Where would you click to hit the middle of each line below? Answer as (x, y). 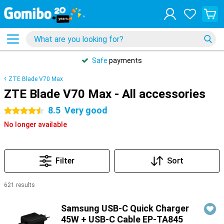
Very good (86, 110)
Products (20, 197)
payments (125, 60)
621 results (19, 185)
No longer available (35, 124)
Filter (65, 161)
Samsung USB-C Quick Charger (125, 208)
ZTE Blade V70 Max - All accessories (105, 94)
